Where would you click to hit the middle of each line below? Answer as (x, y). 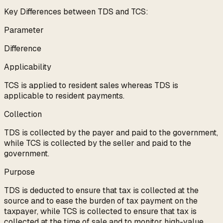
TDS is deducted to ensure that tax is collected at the (101, 191)
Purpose (19, 172)
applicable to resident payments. (64, 96)
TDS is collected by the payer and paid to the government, (111, 133)
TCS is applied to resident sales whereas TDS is (91, 86)
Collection (23, 114)
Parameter (24, 30)
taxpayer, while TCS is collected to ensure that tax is (100, 212)
